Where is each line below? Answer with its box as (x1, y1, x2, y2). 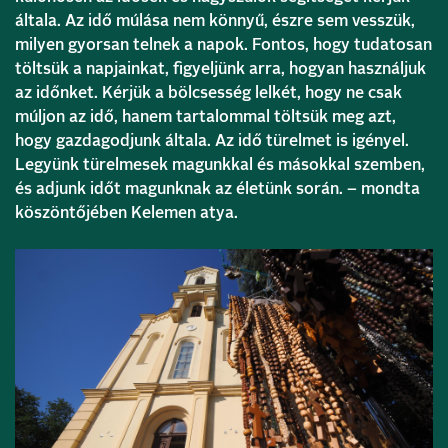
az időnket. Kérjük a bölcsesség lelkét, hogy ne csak (15, 84, 402, 101)
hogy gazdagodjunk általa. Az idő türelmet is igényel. (15, 132, 409, 149)
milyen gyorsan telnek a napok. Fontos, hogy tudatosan (15, 36, 432, 53)
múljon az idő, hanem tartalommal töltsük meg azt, (15, 108, 396, 125)
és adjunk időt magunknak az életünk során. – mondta (15, 180, 420, 197)
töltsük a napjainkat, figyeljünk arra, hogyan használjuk (15, 60, 426, 77)
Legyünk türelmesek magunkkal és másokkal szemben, (15, 156, 425, 173)
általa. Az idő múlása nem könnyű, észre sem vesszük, (15, 12, 415, 29)
